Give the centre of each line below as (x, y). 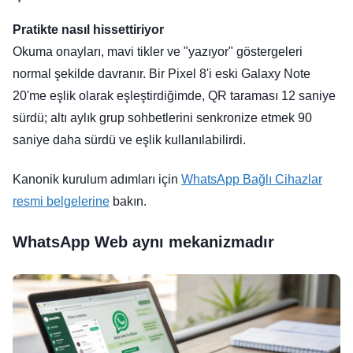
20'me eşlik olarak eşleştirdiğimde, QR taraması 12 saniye (174, 96)
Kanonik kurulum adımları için (97, 180)
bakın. (128, 202)
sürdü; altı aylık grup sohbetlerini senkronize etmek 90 (162, 118)
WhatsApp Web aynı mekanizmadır (143, 242)
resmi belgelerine (61, 202)
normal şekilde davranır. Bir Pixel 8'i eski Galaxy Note (162, 74)
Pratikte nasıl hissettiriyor (88, 30)
